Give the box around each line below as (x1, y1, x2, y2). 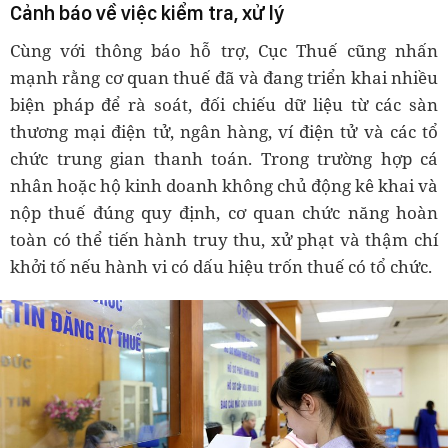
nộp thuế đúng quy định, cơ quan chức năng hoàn (10, 200, 438, 224)
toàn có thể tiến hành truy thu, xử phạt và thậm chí (10, 227, 438, 251)
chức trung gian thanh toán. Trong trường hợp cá (10, 146, 438, 170)
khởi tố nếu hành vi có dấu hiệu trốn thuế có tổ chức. (10, 254, 432, 278)
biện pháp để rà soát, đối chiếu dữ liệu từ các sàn (10, 92, 438, 116)
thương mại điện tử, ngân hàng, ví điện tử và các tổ (10, 119, 438, 143)
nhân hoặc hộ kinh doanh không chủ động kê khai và (10, 173, 438, 197)
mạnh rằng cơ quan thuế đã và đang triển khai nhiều (10, 65, 438, 89)
